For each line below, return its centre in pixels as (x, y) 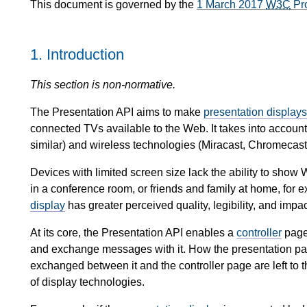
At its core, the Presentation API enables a (133, 232)
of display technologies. (87, 282)
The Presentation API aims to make (117, 112)
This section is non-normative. (103, 84)
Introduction (85, 55)
